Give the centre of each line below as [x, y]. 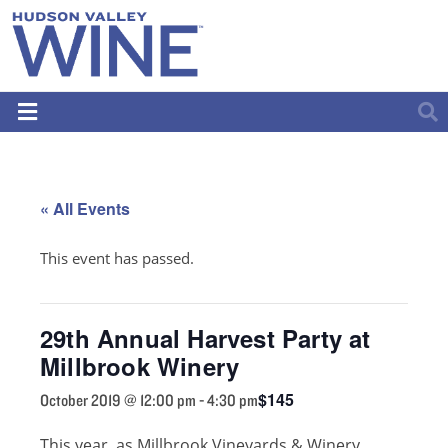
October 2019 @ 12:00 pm [118, 399]
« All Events [85, 208]
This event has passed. [117, 257]
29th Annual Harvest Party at [205, 337]
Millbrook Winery [140, 365]
